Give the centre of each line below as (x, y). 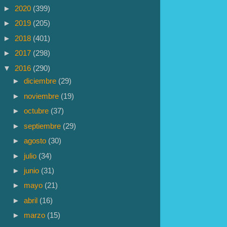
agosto (36, 141)
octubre (37, 111)
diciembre (41, 81)
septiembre (44, 126)
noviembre (43, 96)
